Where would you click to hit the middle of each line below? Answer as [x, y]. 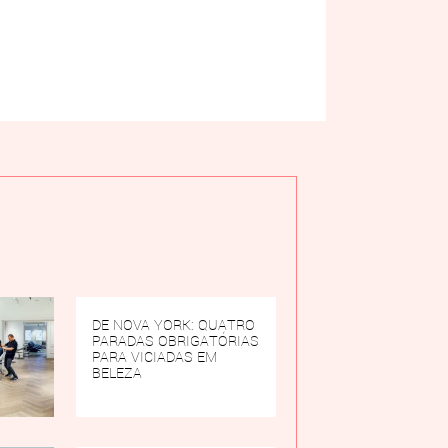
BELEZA [116, 372]
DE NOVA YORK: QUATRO [173, 324]
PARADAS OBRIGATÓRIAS [175, 340]
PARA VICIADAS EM [154, 356]
